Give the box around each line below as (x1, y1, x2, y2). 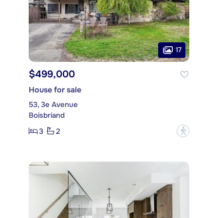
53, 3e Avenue (29, 100, 78, 110)
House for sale (29, 85, 81, 95)
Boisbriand (29, 110, 65, 121)
